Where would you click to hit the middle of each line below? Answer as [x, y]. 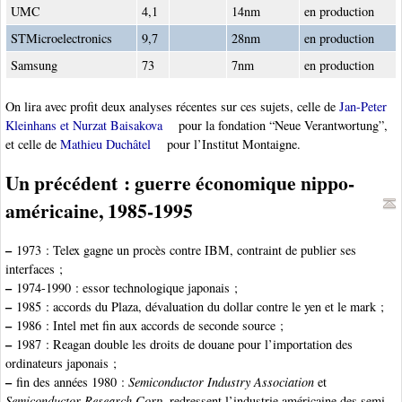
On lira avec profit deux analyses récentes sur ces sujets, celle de [172, 106]
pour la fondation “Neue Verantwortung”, [281, 125]
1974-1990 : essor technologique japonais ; [125, 288]
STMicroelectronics [61, 38]
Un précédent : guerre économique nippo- [180, 183]
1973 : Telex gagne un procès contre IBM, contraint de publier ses [184, 250]
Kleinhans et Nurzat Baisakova [84, 125]
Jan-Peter [363, 106]
